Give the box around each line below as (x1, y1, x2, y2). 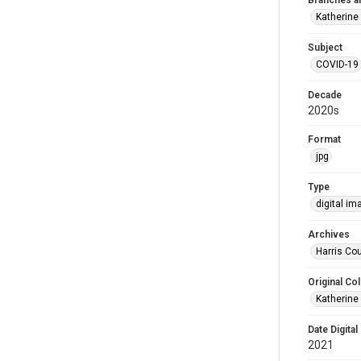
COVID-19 (316, 59, 359, 70)
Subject (308, 42, 342, 53)
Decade (308, 89, 342, 101)
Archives (308, 229, 350, 240)
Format (308, 134, 341, 145)
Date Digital (308, 324, 358, 335)
